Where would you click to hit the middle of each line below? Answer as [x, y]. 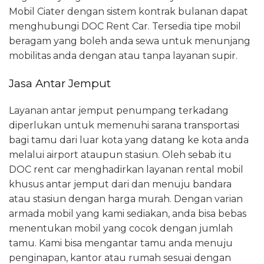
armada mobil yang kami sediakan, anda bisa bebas [128, 213]
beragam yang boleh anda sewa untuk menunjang [130, 41]
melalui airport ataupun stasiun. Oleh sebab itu [120, 154]
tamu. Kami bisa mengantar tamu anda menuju [121, 243]
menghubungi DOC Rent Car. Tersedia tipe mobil [125, 27]
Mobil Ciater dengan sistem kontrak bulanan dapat [128, 12]
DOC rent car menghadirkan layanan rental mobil [126, 169]
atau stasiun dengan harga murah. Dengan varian [126, 199]
